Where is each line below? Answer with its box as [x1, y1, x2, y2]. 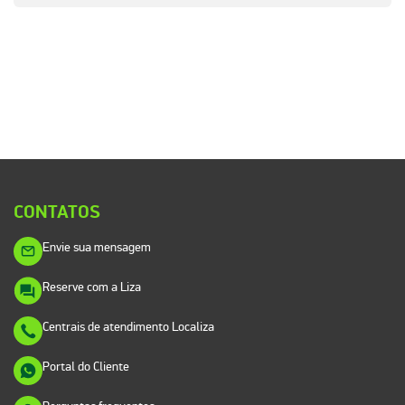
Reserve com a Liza [42, 278, 141, 295]
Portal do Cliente [42, 358, 129, 374]
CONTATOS [14, 200, 100, 224]
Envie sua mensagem [42, 239, 151, 255]
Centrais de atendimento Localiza [42, 318, 214, 334]
